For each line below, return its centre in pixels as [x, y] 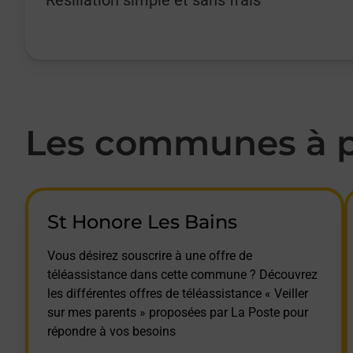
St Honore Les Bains [142, 221]
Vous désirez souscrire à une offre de [150, 255]
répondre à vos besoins [111, 331]
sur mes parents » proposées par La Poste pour [178, 312]
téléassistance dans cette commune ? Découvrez [182, 274]
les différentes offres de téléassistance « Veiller [178, 293]
